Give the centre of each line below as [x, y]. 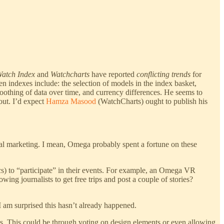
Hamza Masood [71, 101]
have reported [113, 74]
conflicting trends [163, 74]
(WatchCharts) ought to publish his [152, 101]
